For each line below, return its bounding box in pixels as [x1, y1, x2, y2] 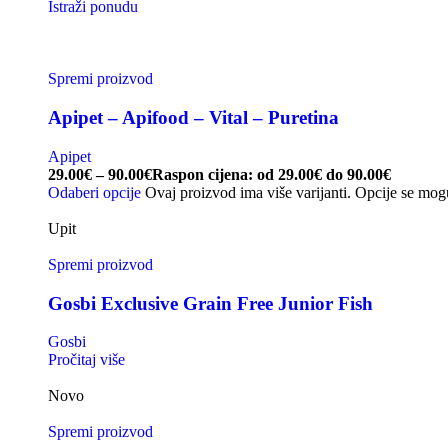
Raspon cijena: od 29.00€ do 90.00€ [152, 165, 391, 183]
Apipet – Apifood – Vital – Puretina [48, 107, 339, 129]
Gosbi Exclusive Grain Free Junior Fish [48, 292, 373, 314]
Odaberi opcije [48, 183, 141, 201]
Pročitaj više [48, 351, 125, 369]
